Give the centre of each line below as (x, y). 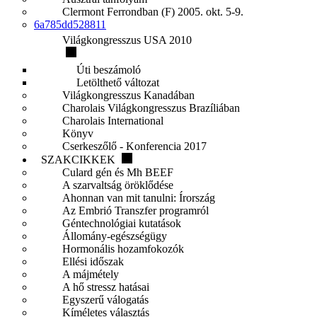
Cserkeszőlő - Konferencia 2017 (134, 146)
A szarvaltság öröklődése (118, 185)
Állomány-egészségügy (115, 236)
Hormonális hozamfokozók (123, 249)
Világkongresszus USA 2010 (127, 40)
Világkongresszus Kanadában (128, 95)
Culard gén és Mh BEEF (118, 172)
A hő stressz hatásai (106, 287)
